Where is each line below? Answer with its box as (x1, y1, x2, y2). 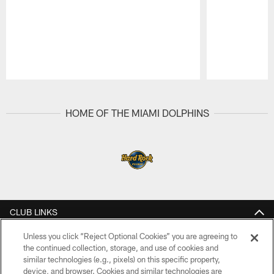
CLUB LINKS (10, 206, 57, 217)
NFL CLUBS (10, 231, 55, 242)
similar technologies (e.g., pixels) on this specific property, (23, 254, 221, 264)
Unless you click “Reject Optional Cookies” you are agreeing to (23, 231, 238, 241)
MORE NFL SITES (10, 255, 77, 266)
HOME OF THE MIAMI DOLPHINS (65, 107, 209, 119)
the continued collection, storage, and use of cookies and (23, 243, 219, 253)
